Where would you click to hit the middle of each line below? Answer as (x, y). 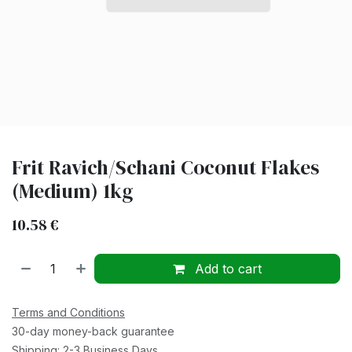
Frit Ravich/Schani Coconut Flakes (165, 167)
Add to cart (227, 269)
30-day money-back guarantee (93, 331)
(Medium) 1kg (72, 191)
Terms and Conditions (68, 312)
